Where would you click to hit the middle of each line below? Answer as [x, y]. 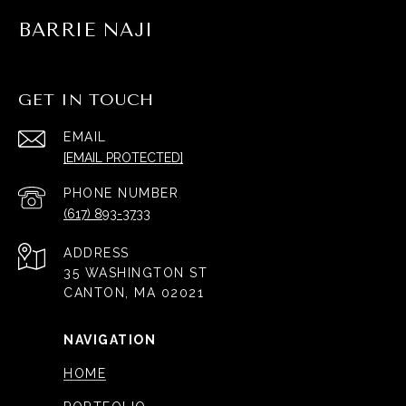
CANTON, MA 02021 [134, 292]
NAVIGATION [110, 339]
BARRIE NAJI [86, 29]
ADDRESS [97, 252]
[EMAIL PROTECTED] [123, 157]
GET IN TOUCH [86, 99]
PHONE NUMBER [121, 193]
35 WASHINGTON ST [135, 272]
